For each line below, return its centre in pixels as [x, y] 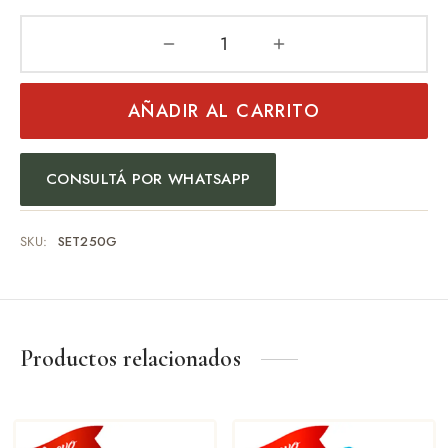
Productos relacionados [130, 359]
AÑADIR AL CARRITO [224, 111]
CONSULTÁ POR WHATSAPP [148, 179]
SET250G [87, 242]
